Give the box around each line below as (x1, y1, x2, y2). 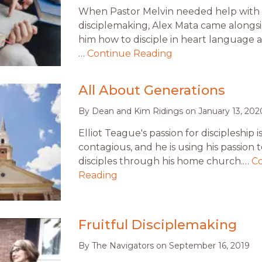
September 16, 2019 (169, 240, 250, 251)
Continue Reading (87, 48, 173, 60)
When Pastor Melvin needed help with (78, 6, 260, 18)
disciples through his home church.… (78, 156, 251, 167)
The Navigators (92, 240, 154, 251)
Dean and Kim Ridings (92, 106, 183, 117)
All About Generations (78, 82, 225, 99)
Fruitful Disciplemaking (78, 216, 237, 233)
